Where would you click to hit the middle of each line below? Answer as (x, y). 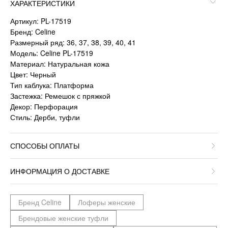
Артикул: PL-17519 (41, 21)
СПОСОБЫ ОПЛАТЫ (45, 145)
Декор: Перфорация (44, 106)
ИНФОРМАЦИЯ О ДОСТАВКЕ (60, 171)
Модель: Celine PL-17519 (52, 53)
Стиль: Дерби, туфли (45, 117)
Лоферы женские (107, 202)
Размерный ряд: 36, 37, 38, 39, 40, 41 (73, 42)
